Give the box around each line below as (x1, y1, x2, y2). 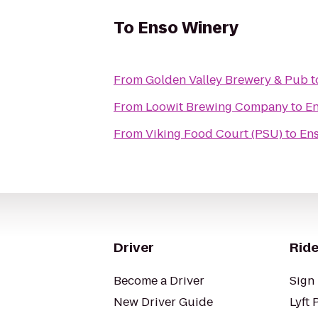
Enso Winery (138, 17, 238, 39)
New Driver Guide (114, 294, 213, 310)
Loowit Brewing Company (146, 99, 288, 115)
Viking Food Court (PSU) (146, 126, 283, 142)
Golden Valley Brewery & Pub (146, 72, 308, 88)
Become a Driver (114, 273, 204, 289)
